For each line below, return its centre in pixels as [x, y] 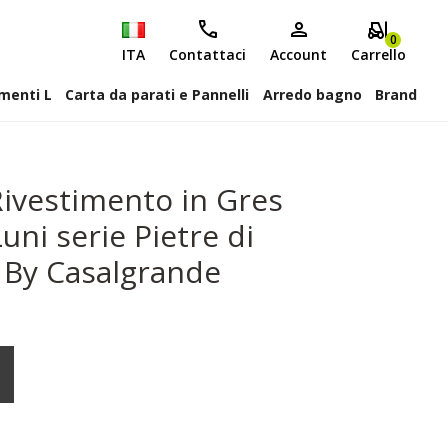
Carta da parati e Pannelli [157, 94]
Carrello [378, 54]
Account [298, 54]
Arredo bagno [312, 94]
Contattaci [207, 54]
